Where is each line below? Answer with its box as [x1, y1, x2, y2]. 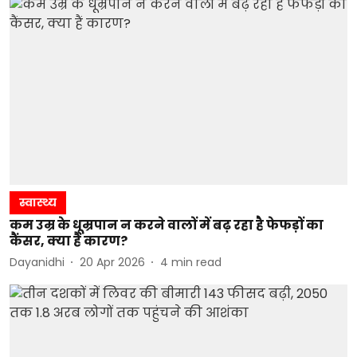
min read [171, 253, 222, 270]
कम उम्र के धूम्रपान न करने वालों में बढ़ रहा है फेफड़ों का [10, 216, 324, 234]
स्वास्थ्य [19, 194, 57, 210]
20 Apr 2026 [80, 253, 145, 270]
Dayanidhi [10, 253, 65, 270]
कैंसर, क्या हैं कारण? [10, 232, 127, 250]
